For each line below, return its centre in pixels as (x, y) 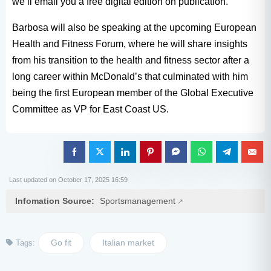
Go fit (61, 242)
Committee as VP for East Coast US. (90, 109)
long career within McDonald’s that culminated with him (130, 76)
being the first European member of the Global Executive (133, 93)
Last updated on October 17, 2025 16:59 (68, 179)
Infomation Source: (56, 201)
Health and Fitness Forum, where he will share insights (130, 44)
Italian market (128, 242)
